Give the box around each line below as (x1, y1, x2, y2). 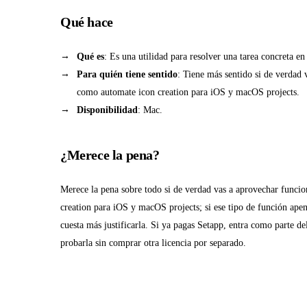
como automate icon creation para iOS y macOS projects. (77, 86, 299, 98)
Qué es (77, 51, 104, 62)
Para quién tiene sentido (77, 69, 177, 80)
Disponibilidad (77, 104, 138, 116)
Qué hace (60, 14, 113, 30)
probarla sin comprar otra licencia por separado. (60, 237, 246, 249)
